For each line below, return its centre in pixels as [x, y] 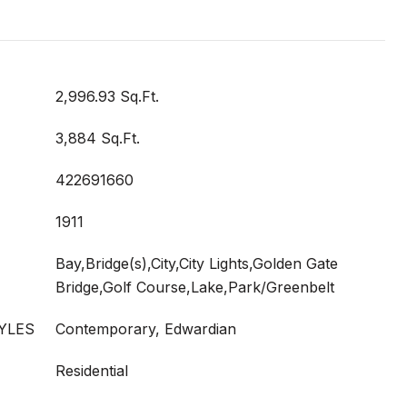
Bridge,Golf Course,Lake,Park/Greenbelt [195, 287]
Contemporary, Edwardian [146, 329]
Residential [92, 371]
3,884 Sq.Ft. [98, 138]
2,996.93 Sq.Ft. [107, 96]
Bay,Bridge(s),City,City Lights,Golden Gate [197, 263]
